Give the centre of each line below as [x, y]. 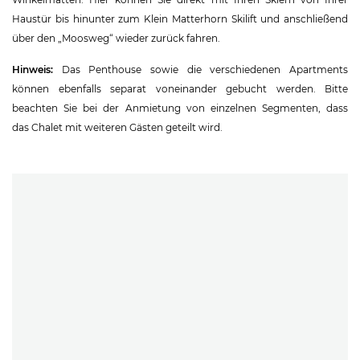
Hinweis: [33, 69]
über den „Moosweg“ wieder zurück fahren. [116, 38]
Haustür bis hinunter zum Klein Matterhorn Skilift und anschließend [180, 18]
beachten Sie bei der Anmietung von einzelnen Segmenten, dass [180, 108]
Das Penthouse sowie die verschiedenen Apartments [200, 69]
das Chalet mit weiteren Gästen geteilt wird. [117, 127]
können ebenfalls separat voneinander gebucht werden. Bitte [180, 88]
